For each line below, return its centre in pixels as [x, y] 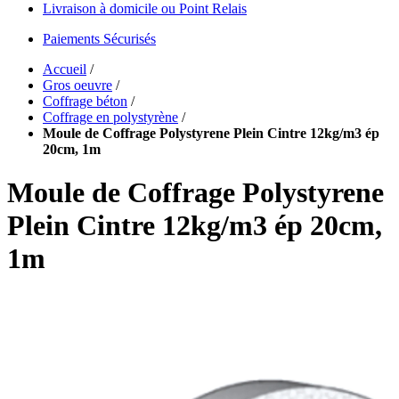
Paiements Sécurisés [99, 39]
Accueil [65, 69]
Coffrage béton [85, 101]
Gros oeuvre [77, 85]
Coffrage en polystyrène [110, 117]
